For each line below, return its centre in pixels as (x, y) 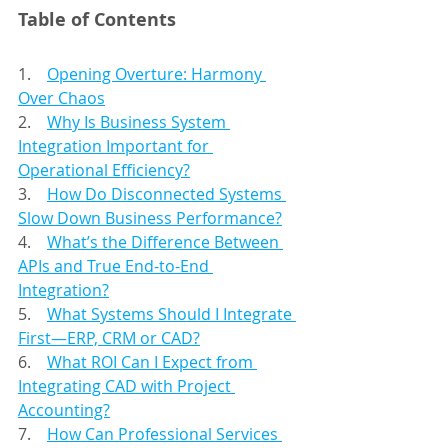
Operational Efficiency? (104, 170)
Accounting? (64, 410)
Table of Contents (97, 20)
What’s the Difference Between (165, 242)
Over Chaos (61, 98)
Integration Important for (115, 146)
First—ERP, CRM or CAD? (109, 338)
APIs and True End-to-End (115, 266)
